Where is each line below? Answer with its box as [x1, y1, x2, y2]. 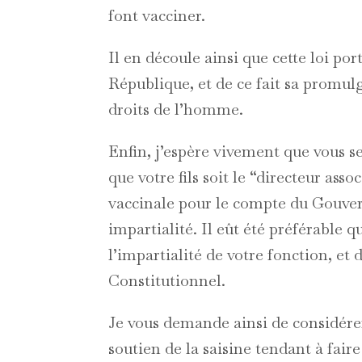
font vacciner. [108, 5, 206, 27]
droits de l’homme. [108, 99, 244, 120]
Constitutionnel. [108, 270, 226, 292]
